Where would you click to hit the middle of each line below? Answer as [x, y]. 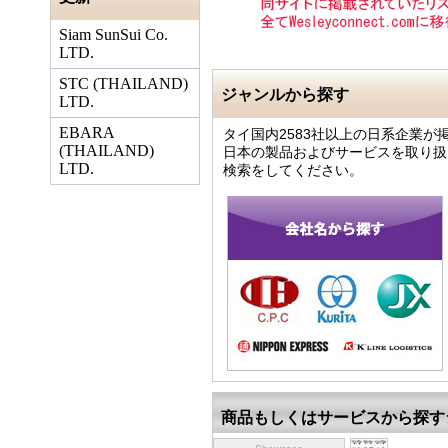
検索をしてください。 [293, 170]
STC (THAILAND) [123, 83]
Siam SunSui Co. [113, 34]
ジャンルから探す [285, 93]
